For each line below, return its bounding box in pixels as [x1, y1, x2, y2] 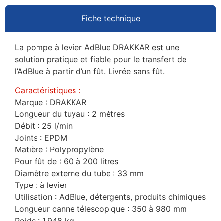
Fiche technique [81, 13, 140, 24]
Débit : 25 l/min [15, 120, 73, 131]
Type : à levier [15, 180, 67, 190]
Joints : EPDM [15, 132, 67, 143]
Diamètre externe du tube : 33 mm [15, 168, 144, 178]
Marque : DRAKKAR [15, 97, 86, 107]
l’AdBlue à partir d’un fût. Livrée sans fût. [15, 66, 165, 76]
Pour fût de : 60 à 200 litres [15, 156, 118, 166]
